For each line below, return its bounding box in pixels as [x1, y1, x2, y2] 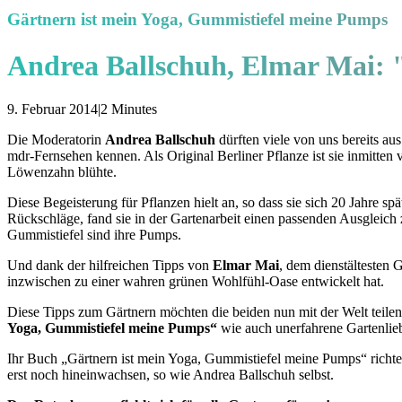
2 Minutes [100, 101, 157, 118]
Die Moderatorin [7, 132, 105, 148]
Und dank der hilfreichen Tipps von [7, 258, 213, 274]
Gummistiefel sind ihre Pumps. [7, 227, 181, 243]
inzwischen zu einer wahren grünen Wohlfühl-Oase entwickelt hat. [7, 274, 384, 290]
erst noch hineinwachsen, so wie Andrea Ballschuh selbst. [7, 367, 334, 383]
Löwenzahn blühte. [7, 164, 117, 180]
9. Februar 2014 [7, 101, 98, 118]
